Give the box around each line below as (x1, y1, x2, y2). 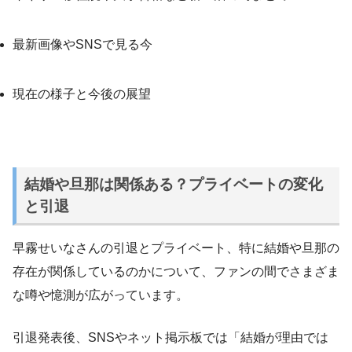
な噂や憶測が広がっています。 (13, 288, 189, 302)
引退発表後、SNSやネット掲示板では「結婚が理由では (13, 330, 328, 344)
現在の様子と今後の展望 (13, 86, 151, 101)
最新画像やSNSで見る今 (13, 37, 152, 51)
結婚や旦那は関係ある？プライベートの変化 (24, 175, 323, 192)
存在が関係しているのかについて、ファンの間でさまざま (13, 264, 339, 278)
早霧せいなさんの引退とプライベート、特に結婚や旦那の (13, 240, 339, 255)
